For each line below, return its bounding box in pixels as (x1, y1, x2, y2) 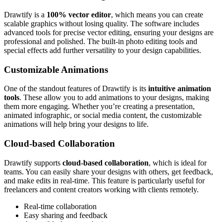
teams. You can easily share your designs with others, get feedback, (4, 167, 213, 176)
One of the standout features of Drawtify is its (4, 84, 148, 93)
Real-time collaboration (24, 202, 97, 211)
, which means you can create (111, 10, 203, 19)
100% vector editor (47, 10, 111, 19)
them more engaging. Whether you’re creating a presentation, (4, 102, 195, 111)
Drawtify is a (4, 10, 47, 19)
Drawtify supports (4, 158, 62, 167)
